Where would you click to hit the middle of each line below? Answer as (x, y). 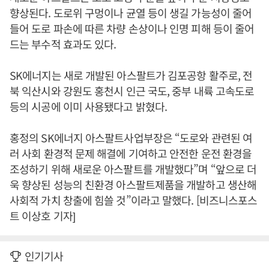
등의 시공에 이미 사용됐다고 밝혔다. (88, 107)
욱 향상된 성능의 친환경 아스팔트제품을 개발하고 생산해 (133, 185)
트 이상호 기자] (42, 216)
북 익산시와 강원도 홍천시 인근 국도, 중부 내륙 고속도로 (132, 91)
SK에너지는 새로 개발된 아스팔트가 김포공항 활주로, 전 (131, 75)
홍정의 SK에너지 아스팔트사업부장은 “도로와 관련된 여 (131, 138)
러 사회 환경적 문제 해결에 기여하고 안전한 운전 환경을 (131, 153)
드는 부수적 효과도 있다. (63, 44)
